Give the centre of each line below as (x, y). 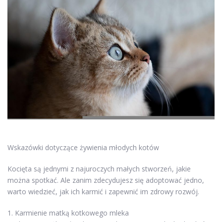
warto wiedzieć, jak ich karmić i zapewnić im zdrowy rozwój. (103, 191)
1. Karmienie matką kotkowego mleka (68, 213)
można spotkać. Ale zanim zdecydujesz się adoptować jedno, (106, 180)
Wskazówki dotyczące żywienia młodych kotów (83, 147)
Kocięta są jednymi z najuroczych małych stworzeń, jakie (99, 168)
